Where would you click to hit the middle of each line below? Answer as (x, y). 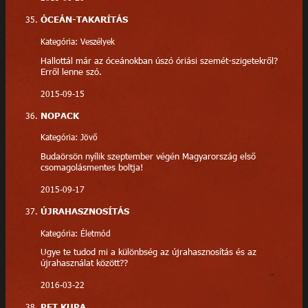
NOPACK (59, 115)
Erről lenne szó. (71, 71)
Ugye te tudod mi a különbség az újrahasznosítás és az (148, 252)
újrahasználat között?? (84, 263)
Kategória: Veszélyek (77, 41)
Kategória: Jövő (69, 137)
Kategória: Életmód (75, 233)
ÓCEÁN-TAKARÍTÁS (84, 20)
